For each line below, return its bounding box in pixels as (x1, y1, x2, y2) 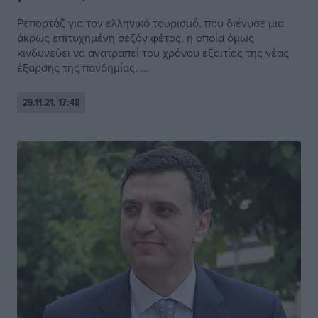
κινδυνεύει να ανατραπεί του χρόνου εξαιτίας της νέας (17, 45, 289, 61)
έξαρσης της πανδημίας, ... (17, 60, 149, 76)
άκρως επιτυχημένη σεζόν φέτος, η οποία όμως (17, 30, 254, 46)
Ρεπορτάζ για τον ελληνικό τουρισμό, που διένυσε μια (17, 15, 284, 31)
